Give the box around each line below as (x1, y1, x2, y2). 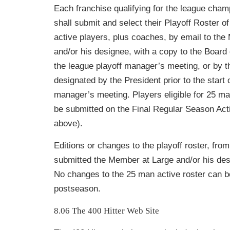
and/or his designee (54, 47, 129, 57)
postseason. (54, 184, 101, 194)
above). (54, 119, 83, 129)
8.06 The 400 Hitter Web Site (54, 206, 159, 216)
